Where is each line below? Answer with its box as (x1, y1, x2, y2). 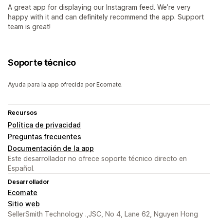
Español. (8, 164, 35, 173)
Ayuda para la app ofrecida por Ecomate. (8, 81, 123, 89)
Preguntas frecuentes (8, 132, 81, 141)
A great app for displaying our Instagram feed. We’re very (8, 3, 191, 12)
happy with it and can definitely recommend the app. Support (8, 13, 204, 21)
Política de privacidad (8, 121, 81, 129)
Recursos (8, 109, 37, 117)
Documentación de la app (8, 144, 94, 153)
